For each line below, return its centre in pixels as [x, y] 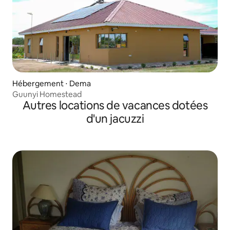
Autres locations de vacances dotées [115, 105]
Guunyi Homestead [47, 94]
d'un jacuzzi [115, 119]
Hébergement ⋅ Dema [52, 83]
